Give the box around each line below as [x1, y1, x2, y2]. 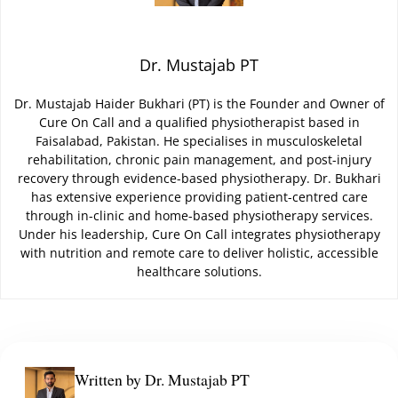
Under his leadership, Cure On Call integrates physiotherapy [18, 226, 380, 243]
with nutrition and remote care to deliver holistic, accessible [20, 244, 378, 262]
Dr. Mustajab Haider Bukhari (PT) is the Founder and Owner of [13, 95, 385, 113]
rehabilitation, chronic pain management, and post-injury [27, 151, 371, 169]
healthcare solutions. [136, 263, 262, 281]
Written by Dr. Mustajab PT [75, 369, 250, 391]
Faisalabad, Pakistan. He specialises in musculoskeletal [36, 132, 362, 150]
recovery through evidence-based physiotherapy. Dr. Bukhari [17, 170, 381, 187]
